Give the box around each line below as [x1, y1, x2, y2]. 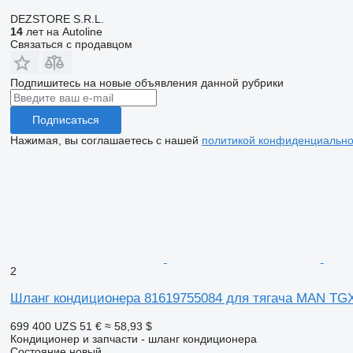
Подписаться [32, 113, 99, 127]
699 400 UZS [9, 319, 76, 333]
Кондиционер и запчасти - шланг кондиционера [9, 332, 257, 345]
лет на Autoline [22, 24, 102, 38]
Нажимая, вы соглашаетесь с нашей [9, 133, 202, 147]
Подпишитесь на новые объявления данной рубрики [9, 76, 284, 89]
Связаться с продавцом [9, 37, 132, 50]
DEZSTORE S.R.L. [9, 12, 104, 25]
